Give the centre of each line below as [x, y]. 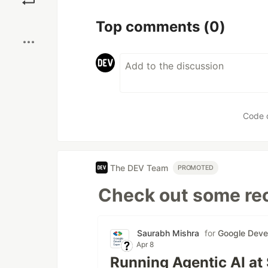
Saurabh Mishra [168, 233]
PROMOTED [196, 167]
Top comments [150, 27]
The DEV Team [139, 167]
